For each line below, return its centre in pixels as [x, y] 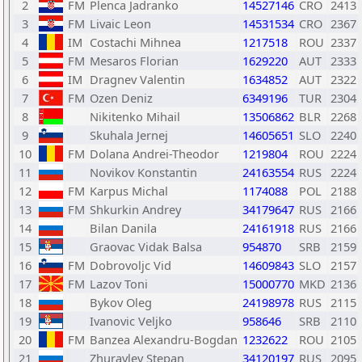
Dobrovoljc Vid [130, 265]
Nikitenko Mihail [135, 116]
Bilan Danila [123, 228]
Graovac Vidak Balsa [146, 246]
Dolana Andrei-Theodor [154, 154]
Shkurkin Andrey [135, 209]
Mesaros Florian [134, 61]
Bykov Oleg [121, 302]
